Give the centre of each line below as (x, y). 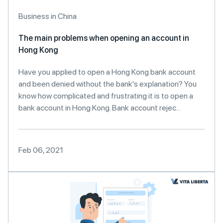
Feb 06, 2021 (41, 150)
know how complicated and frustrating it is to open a (106, 96)
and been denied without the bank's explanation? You (108, 84)
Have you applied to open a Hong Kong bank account (107, 72)
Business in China (48, 16)
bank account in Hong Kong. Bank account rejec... (100, 108)
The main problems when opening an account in (104, 38)
